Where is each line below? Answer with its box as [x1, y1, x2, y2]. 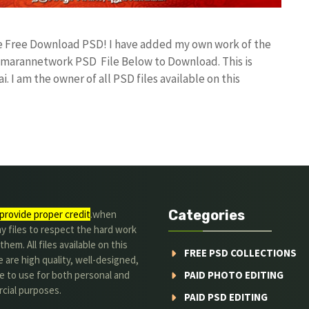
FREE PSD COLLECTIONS [183, 246, 297, 259]
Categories [168, 207, 245, 223]
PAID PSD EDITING [183, 290, 268, 303]
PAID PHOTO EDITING [183, 268, 283, 281]
